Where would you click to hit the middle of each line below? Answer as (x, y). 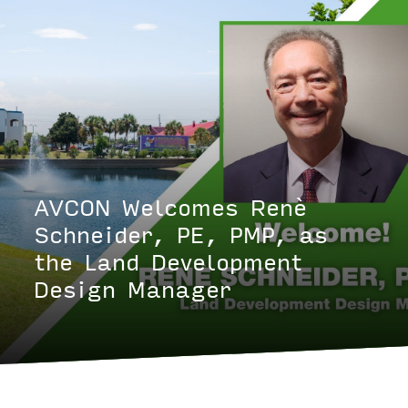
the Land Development (168, 264)
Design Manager (133, 291)
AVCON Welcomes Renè (171, 209)
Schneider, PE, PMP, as (181, 236)
